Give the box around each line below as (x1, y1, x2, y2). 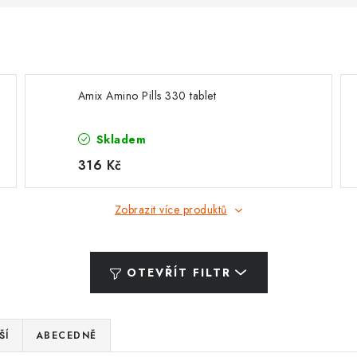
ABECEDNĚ (35, 328, 97, 343)
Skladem (92, 131, 147, 147)
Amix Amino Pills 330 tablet (77, 88, 217, 104)
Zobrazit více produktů (114, 202, 227, 218)
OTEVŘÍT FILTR (126, 265, 231, 280)
